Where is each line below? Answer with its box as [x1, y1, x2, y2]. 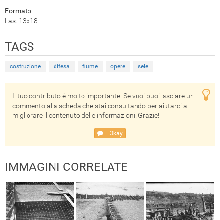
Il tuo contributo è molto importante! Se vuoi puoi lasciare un [12, 91, 194, 100]
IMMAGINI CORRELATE [5, 160, 128, 174]
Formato [5, 6, 31, 15]
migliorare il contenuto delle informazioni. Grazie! [12, 111, 159, 119]
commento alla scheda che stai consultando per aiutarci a [12, 101, 187, 110]
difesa [54, 62, 70, 70]
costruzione [10, 62, 41, 70]
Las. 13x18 [5, 16, 38, 25]
